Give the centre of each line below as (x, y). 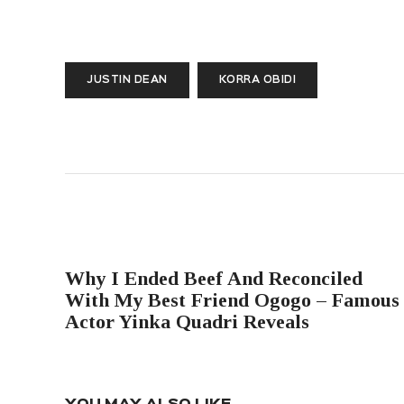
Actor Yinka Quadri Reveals (187, 321)
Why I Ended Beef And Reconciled (214, 278)
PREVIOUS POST (133, 249)
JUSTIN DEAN (127, 81)
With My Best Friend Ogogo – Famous (232, 299)
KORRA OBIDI (257, 81)
